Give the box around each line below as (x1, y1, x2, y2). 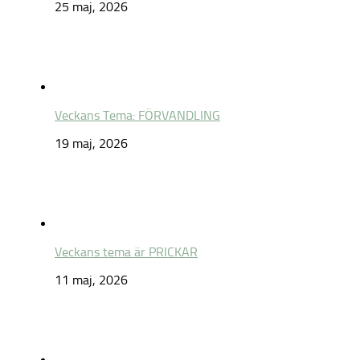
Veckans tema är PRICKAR (55, 244, 198, 260)
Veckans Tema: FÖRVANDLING (55, 108, 220, 124)
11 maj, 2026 (55, 272, 128, 288)
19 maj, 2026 (55, 136, 128, 152)
